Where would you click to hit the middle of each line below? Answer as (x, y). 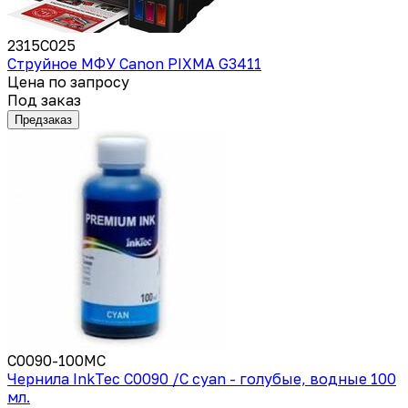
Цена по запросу (68, 82)
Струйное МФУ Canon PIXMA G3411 (134, 63)
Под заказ (44, 100)
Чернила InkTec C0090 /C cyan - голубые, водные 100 (202, 378)
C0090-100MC (56, 360)
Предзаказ (43, 119)
